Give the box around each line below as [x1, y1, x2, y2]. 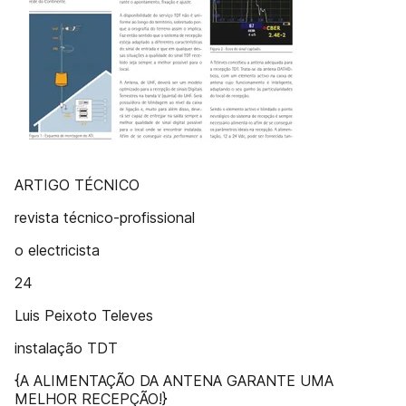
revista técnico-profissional [14, 208, 195, 227]
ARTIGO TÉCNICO [14, 176, 140, 194]
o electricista [14, 241, 100, 259]
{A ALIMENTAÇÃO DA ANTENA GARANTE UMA [14, 372, 333, 390]
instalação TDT [14, 339, 118, 357]
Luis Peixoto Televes [14, 306, 153, 324]
